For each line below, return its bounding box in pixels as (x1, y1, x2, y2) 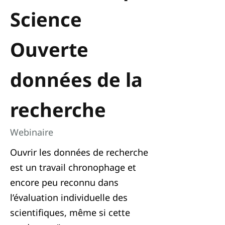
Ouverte (10, 36, 88, 62)
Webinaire (10, 126, 53, 138)
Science (10, 6, 82, 32)
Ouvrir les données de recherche (10, 146, 148, 158)
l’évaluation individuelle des (10, 191, 128, 203)
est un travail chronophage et (10, 161, 136, 173)
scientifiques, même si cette (10, 206, 130, 218)
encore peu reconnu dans (10, 176, 119, 188)
